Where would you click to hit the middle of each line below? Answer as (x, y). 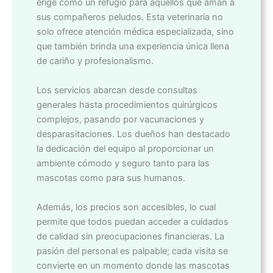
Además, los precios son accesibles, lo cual (126, 207)
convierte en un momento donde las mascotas (133, 266)
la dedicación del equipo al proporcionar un (125, 149)
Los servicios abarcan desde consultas (117, 90)
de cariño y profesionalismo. (95, 61)
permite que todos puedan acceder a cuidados (133, 222)
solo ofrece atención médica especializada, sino (135, 32)
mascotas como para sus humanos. (111, 178)
